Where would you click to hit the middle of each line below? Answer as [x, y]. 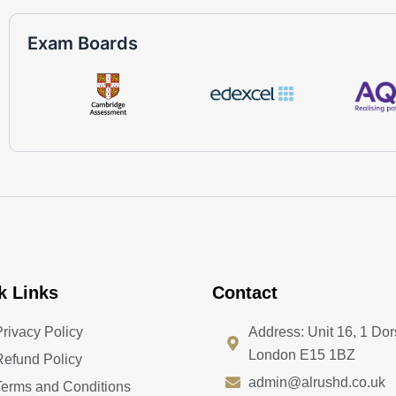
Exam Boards [83, 43]
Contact [245, 292]
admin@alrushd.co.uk [317, 382]
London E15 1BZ [302, 354]
